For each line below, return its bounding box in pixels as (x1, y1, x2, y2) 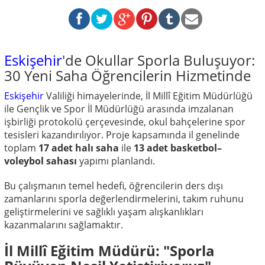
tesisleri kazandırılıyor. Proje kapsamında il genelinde (4, 128, 240, 141)
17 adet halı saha (38, 141, 119, 154)
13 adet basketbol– (134, 141, 222, 154)
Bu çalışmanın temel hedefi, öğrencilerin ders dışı (4, 179, 223, 192)
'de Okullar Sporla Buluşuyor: (62, 50, 255, 70)
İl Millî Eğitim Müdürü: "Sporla (4, 240, 215, 260)
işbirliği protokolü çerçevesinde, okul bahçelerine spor (4, 115, 245, 128)
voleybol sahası (4, 154, 77, 167)
